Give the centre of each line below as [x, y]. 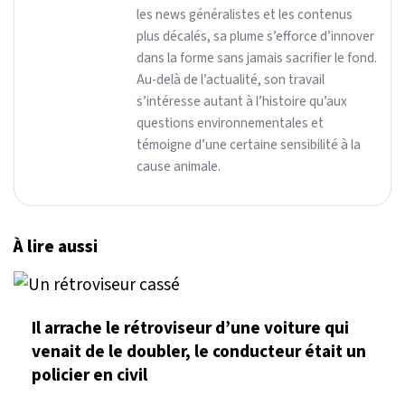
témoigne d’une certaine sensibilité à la [249, 145]
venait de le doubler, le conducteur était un [199, 351]
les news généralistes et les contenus [245, 15]
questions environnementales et [230, 123]
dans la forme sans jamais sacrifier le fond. [257, 58]
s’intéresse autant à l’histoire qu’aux [242, 102]
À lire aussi [56, 247]
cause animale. [179, 167]
